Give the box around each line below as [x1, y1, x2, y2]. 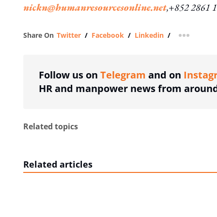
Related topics [23, 121, 78, 132]
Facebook [92, 31, 124, 40]
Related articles [23, 158, 93, 170]
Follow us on [39, 68, 100, 81]
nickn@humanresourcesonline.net [23, 1, 167, 14]
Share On [23, 31, 54, 40]
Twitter [57, 31, 81, 40]
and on [146, 68, 184, 81]
